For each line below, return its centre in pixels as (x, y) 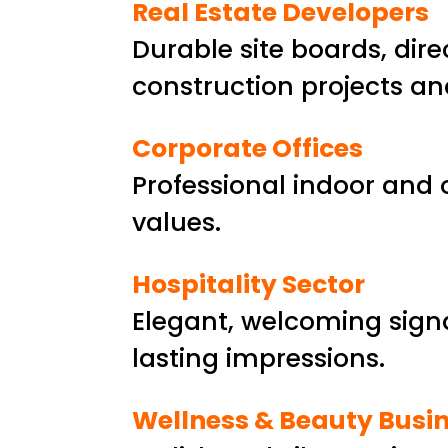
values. (176, 223)
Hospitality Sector (248, 285)
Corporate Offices (247, 149)
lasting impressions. (258, 359)
